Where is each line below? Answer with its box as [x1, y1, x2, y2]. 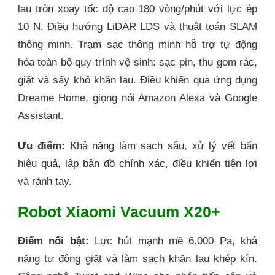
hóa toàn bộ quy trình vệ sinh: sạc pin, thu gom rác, [18, 56, 257, 69]
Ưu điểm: [18, 140, 65, 152]
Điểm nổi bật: [18, 234, 89, 247]
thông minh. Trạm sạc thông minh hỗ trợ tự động [18, 39, 257, 51]
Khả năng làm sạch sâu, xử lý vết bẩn [64, 140, 258, 152]
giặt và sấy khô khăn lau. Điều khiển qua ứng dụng [18, 74, 257, 87]
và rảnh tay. [18, 176, 72, 188]
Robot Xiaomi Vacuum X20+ [18, 203, 220, 221]
